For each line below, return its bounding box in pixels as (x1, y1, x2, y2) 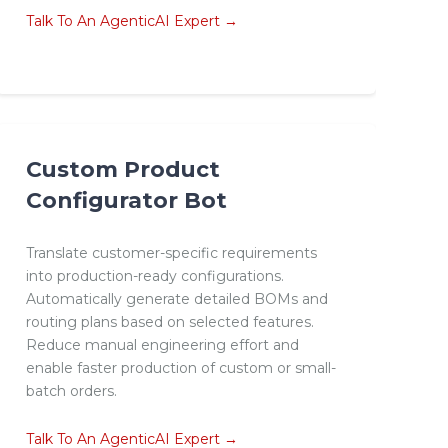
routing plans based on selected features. (25, 313, 314, 332)
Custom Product (25, 156, 220, 183)
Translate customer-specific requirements (25, 244, 317, 263)
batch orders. (25, 382, 117, 401)
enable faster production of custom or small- (25, 359, 336, 378)
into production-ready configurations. (25, 267, 284, 286)
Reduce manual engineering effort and (25, 336, 299, 355)
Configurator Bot (25, 187, 227, 214)
